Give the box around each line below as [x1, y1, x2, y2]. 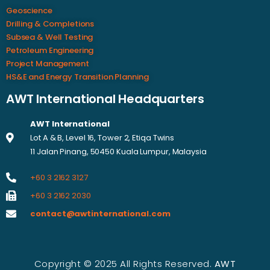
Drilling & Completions [6, 17, 95, 30]
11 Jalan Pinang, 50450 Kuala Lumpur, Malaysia [30, 145, 207, 157]
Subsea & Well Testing [6, 31, 93, 43]
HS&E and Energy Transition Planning [6, 71, 149, 83]
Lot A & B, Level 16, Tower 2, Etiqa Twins [30, 131, 175, 143]
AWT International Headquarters [6, 90, 204, 107]
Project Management [6, 57, 89, 69]
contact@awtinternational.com [30, 207, 171, 219]
